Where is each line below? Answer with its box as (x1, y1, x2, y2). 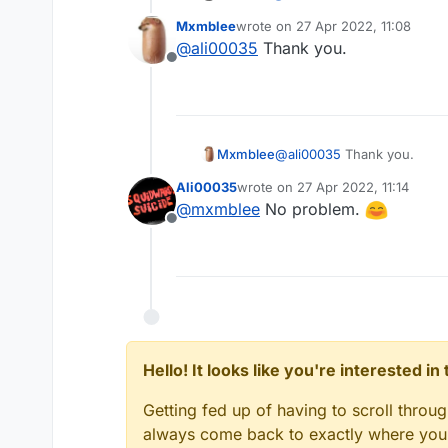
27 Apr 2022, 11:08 (296, 17, 411, 34)
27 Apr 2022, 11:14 (297, 178, 409, 195)
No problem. (260, 198, 365, 219)
